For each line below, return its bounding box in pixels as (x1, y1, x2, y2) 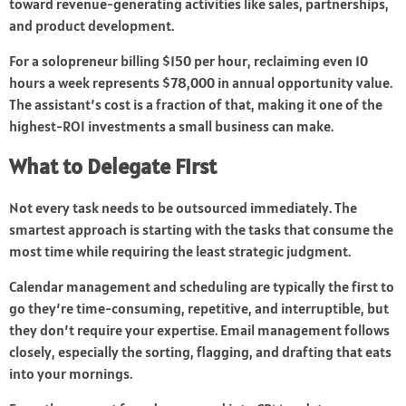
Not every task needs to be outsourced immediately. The (9, 198, 357, 217)
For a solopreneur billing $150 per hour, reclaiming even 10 (9, 52, 368, 71)
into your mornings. (9, 364, 132, 383)
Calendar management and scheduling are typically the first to (9, 277, 394, 296)
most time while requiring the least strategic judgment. (9, 242, 351, 261)
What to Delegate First (9, 152, 217, 181)
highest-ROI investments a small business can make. (9, 117, 333, 136)
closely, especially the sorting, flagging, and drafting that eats (9, 343, 391, 362)
